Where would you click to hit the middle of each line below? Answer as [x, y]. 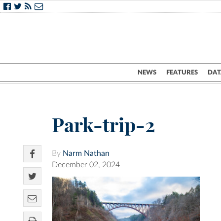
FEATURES [182, 73]
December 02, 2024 [86, 165]
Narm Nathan [86, 154]
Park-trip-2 [103, 125]
